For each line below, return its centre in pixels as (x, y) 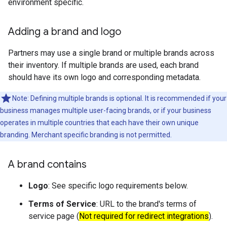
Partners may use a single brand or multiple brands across (111, 53)
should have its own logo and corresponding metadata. (104, 77)
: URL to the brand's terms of (146, 204)
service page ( (54, 216)
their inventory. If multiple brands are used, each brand (103, 65)
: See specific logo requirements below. (118, 186)
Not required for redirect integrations (144, 216)
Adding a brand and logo (65, 32)
